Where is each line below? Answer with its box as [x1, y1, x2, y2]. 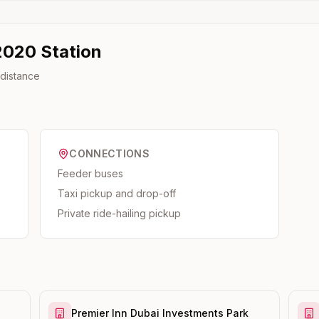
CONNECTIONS [69, 147, 150, 159]
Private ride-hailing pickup [58, 207, 182, 219]
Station [36, 41, 102, 62]
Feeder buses [58, 167, 124, 179]
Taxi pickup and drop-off [58, 187, 177, 199]
